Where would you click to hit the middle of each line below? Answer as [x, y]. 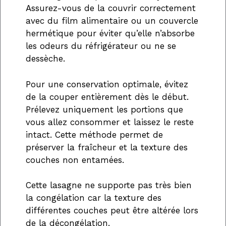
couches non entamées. [75, 160]
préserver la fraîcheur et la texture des [107, 147]
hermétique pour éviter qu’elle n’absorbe [110, 34]
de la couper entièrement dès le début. [107, 97]
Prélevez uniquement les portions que [104, 109]
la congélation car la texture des [94, 198]
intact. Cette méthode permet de [94, 134]
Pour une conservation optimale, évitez [107, 84]
